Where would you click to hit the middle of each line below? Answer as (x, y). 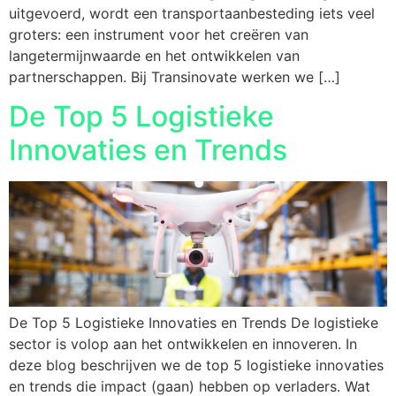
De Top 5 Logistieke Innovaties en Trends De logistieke (194, 322)
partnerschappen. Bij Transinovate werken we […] (175, 76)
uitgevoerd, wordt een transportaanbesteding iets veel (192, 13)
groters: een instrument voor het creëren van (159, 34)
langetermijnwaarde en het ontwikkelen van (154, 55)
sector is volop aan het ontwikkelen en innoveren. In (183, 343)
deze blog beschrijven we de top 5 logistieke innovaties (196, 365)
